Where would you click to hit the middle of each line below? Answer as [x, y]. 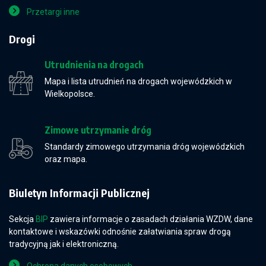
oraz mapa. [66, 159]
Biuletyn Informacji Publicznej [79, 193]
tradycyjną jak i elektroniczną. [64, 244]
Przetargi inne [53, 12]
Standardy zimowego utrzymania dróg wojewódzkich [145, 147]
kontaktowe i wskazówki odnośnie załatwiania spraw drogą [120, 232]
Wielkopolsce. [70, 94]
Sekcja [22, 219]
